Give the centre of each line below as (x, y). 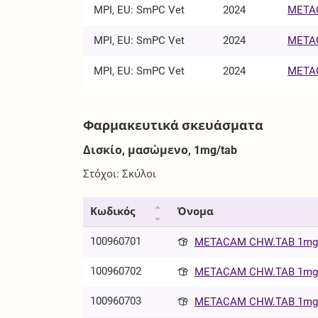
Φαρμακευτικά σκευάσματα (174, 125)
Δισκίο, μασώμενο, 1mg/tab (160, 150)
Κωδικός (113, 212)
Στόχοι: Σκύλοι (120, 174)
